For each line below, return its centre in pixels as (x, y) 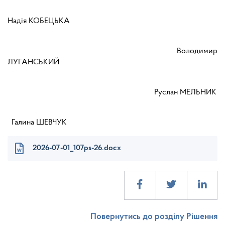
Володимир (113, 51)
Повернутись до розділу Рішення (154, 217)
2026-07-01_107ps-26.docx (77, 148)
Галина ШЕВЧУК (37, 123)
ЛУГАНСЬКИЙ (33, 63)
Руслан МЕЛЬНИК (112, 93)
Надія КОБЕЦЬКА (39, 21)
